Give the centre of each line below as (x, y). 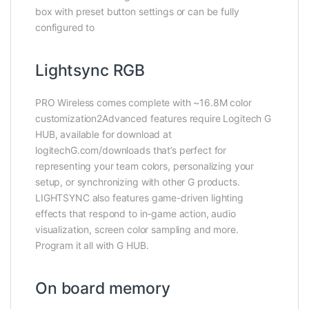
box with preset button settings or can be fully (137, 12)
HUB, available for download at (103, 134)
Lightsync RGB (90, 71)
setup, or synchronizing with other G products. (138, 182)
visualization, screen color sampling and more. (137, 230)
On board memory (103, 289)
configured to (65, 28)
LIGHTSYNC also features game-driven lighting (139, 198)
